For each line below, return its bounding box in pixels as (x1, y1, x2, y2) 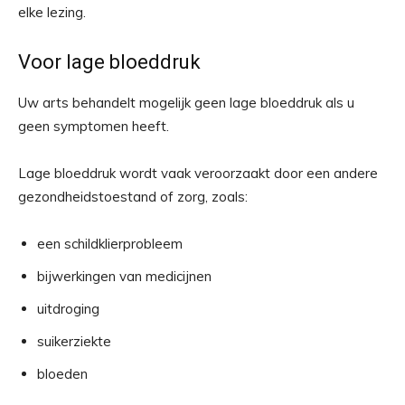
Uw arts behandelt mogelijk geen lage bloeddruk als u (18, 94, 354, 112)
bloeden (37, 365, 88, 383)
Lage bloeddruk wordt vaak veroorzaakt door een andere (18, 165, 378, 183)
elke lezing (18, 4, 83, 22)
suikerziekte (37, 333, 111, 351)
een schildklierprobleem (37, 235, 183, 253)
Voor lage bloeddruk (18, 51, 201, 74)
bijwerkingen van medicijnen (37, 268, 212, 286)
